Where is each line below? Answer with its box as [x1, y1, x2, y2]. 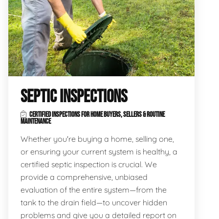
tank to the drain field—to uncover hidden [20, 197, 167, 207]
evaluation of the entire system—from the [20, 184, 167, 195]
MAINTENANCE [20, 117, 51, 126]
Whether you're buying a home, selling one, [20, 133, 174, 144]
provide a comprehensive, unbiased [20, 172, 148, 182]
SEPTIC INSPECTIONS [20, 86, 127, 108]
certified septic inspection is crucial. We [20, 159, 157, 169]
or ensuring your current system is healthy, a [20, 146, 177, 156]
